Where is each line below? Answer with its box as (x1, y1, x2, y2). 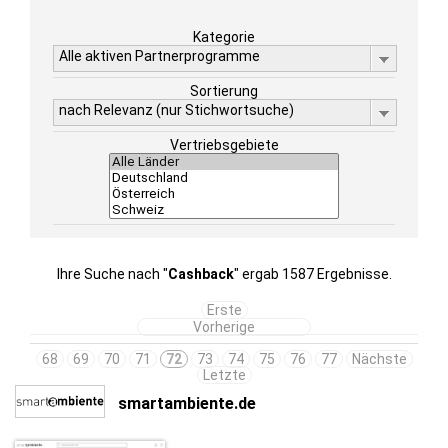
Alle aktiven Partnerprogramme (59, 48, 260, 64)
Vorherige (193, 319, 255, 335)
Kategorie (193, 29, 255, 45)
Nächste (351, 351, 407, 367)
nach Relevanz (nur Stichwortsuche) (59, 102, 294, 118)
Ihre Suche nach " (56, 266, 168, 282)
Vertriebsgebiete (169, 137, 279, 153)
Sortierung (190, 83, 258, 99)
